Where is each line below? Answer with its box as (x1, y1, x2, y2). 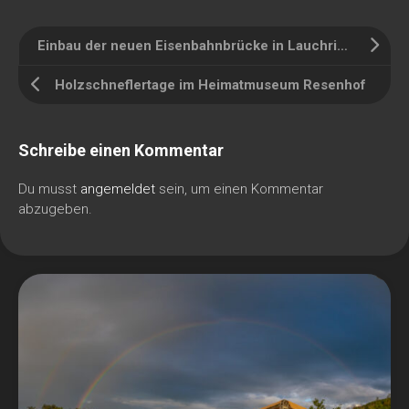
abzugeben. (18, 201, 92, 218)
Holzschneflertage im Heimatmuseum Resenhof (55, 77, 366, 94)
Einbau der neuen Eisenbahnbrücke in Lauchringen (337, 37, 348, 55)
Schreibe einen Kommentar (18, 141, 224, 161)
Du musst (18, 181, 80, 198)
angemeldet (80, 181, 155, 198)
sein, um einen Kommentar (155, 181, 323, 198)
